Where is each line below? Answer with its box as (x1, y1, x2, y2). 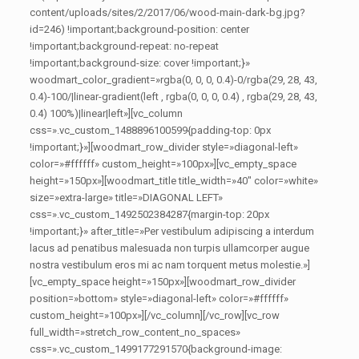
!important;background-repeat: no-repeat (30, 40, 220, 52)
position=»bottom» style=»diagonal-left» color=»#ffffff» (30, 292, 289, 305)
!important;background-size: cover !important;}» (30, 57, 251, 69)
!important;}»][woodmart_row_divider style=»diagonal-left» (30, 141, 299, 153)
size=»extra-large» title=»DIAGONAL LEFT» (30, 192, 224, 204)
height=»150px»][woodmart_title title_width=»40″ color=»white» (30, 175, 319, 187)
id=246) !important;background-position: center (30, 23, 250, 35)
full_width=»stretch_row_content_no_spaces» (30, 326, 241, 338)
